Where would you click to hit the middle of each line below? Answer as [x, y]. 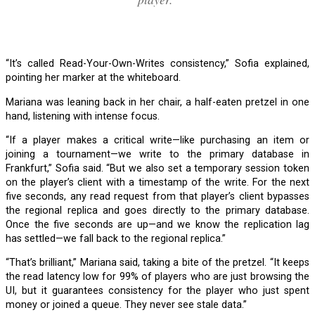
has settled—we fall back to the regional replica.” [116, 238]
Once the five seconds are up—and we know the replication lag [157, 224]
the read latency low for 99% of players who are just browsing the [157, 277]
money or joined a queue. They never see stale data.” [126, 305]
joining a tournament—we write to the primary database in [157, 154]
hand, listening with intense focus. [83, 116]
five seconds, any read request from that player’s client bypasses [157, 196]
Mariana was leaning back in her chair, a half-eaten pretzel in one [10, 102]
